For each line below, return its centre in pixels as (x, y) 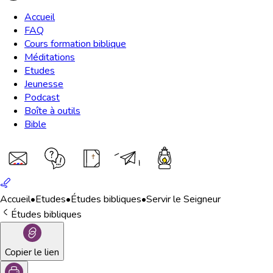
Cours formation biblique (75, 44)
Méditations (50, 57)
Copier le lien (32, 252)
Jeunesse (44, 84)
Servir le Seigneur (183, 199)
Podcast (42, 97)
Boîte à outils (52, 111)
